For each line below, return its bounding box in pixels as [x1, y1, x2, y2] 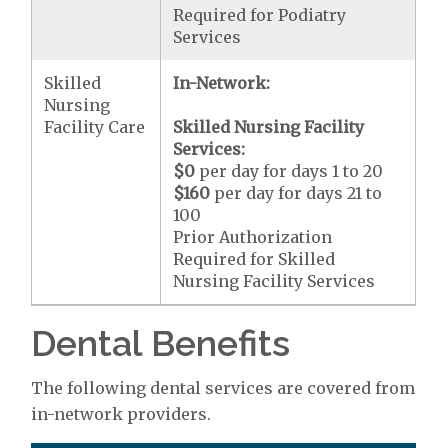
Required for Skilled [173, 249, 336, 269]
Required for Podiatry [173, 5, 347, 25]
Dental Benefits [31, 322, 291, 364]
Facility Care [44, 117, 146, 137]
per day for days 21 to [210, 183, 383, 203]
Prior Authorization [173, 227, 333, 247]
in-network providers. [31, 404, 212, 424]
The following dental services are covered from [31, 378, 416, 398]
